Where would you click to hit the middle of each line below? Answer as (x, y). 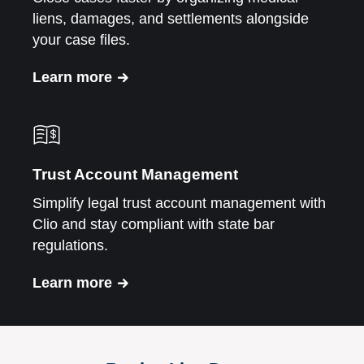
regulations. (70, 245)
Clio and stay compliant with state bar (154, 224)
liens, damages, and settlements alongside (171, 18)
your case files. (81, 39)
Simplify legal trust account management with (179, 203)
